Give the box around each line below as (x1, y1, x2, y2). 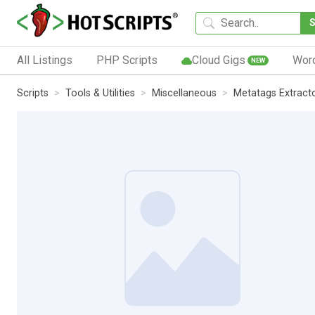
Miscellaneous (152, 86, 217, 99)
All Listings (17, 53, 72, 67)
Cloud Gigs (191, 53, 245, 67)
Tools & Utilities (65, 86, 135, 99)
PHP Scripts (96, 53, 157, 67)
